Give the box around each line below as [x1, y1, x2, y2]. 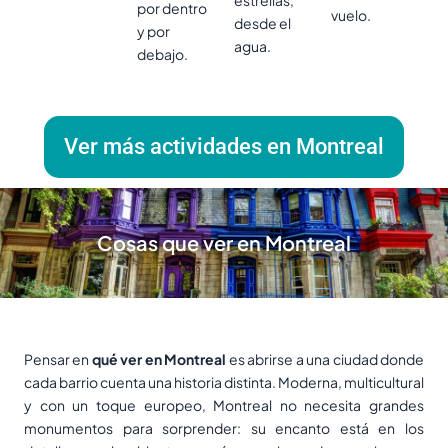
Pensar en [24, 350, 92, 369]
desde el [234, 14, 291, 33]
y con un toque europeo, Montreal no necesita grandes [24, 396, 424, 415]
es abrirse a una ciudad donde [226, 350, 425, 369]
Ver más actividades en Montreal [64, 134, 384, 160]
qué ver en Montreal [91, 350, 227, 369]
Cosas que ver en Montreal [97, 230, 351, 256]
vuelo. [331, 6, 371, 25]
